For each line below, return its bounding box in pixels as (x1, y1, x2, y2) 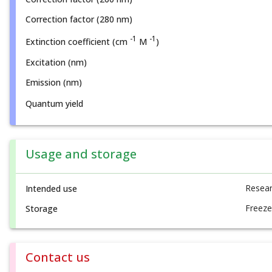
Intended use (25, 183, 77, 195)
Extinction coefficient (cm (25, 35, 130, 47)
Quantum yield (25, 98, 83, 110)
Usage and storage (25, 146, 137, 163)
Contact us (25, 249, 90, 266)
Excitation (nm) (25, 56, 87, 69)
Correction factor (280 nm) (25, 13, 132, 25)
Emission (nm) (25, 76, 82, 89)
